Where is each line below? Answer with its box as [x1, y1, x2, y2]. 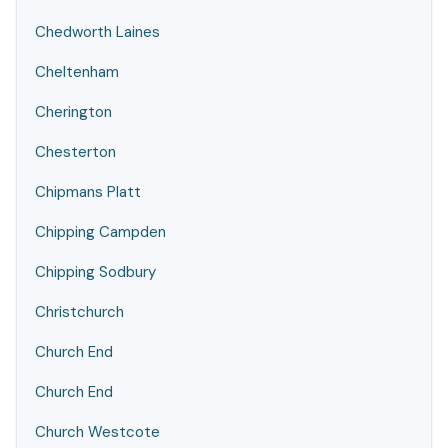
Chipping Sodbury [35, 262, 156, 282]
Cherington [35, 102, 112, 122]
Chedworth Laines [35, 22, 160, 42]
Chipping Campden [35, 222, 166, 242]
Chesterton [35, 142, 116, 162]
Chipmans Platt [35, 182, 141, 202]
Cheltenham [35, 62, 119, 82]
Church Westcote [35, 422, 160, 442]
